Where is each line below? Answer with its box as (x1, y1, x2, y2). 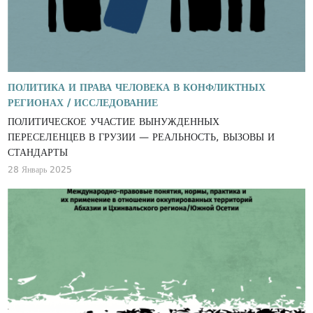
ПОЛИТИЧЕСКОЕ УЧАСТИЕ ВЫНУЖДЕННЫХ (8, 115, 220, 127)
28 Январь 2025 (8, 163, 73, 175)
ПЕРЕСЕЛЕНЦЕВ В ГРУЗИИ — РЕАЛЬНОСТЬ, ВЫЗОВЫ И (8, 131, 275, 143)
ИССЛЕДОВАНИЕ (74, 97, 159, 109)
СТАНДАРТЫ (8, 146, 68, 158)
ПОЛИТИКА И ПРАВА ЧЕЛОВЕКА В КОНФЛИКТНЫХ (8, 82, 266, 94)
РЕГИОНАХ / (8, 97, 71, 109)
